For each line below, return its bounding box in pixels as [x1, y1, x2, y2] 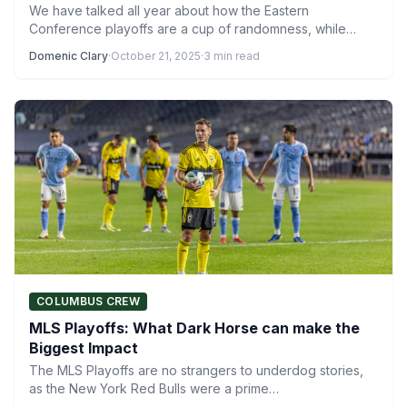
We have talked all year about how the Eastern [29, 3, 309, 18]
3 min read [203, 49, 260, 63]
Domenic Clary [29, 49, 108, 63]
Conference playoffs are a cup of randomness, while [29, 21, 346, 36]
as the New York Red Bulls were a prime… [29, 381, 279, 396]
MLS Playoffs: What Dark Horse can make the [29, 319, 360, 337]
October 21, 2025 [111, 49, 201, 63]
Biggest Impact [29, 339, 138, 357]
